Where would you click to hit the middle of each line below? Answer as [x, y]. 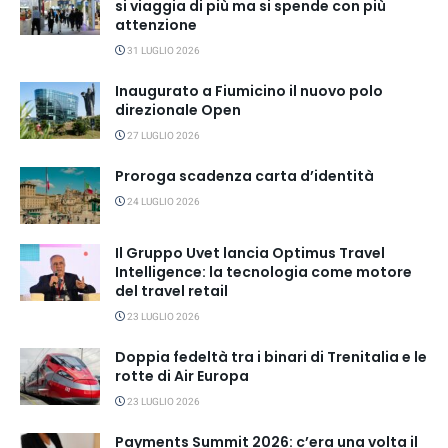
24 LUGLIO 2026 [162, 201]
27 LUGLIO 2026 [162, 135]
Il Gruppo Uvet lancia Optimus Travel [250, 253]
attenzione [156, 24]
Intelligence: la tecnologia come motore [263, 272]
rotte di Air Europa [182, 376]
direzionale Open [178, 109]
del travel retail [171, 291]
